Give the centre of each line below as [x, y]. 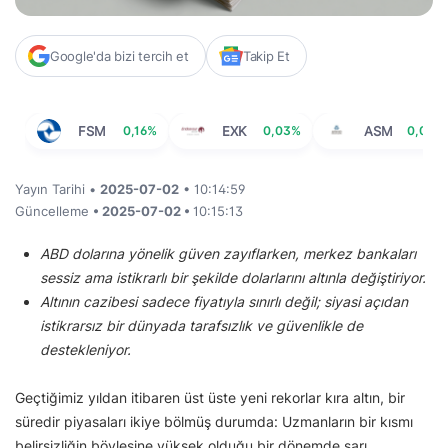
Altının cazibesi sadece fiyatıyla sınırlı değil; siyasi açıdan [224, 302]
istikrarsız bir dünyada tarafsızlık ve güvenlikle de [201, 326]
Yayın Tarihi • [57, 189]
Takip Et [266, 56]
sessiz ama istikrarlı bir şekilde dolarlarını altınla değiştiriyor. [235, 278]
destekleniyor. [85, 350]
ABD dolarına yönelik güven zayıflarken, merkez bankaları [228, 254]
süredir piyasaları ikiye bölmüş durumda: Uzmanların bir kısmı [214, 422]
